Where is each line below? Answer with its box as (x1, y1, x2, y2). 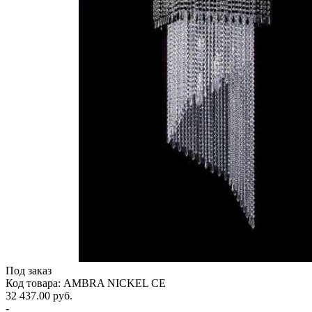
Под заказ (6, 264, 52, 276)
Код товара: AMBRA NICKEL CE (6, 276, 166, 289)
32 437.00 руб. (6, 289, 72, 302)
